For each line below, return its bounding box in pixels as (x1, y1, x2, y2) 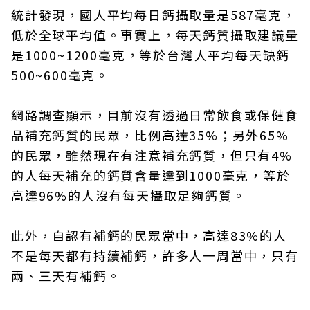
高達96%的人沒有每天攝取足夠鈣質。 (11, 186, 246, 204)
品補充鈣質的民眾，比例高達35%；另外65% (11, 126, 289, 144)
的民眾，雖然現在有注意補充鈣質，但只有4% (11, 146, 293, 164)
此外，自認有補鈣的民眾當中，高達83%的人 (11, 226, 287, 244)
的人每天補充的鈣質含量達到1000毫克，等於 (11, 166, 291, 184)
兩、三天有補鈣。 (11, 266, 121, 284)
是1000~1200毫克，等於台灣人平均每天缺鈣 (11, 46, 291, 64)
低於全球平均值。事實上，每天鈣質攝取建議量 (11, 26, 299, 44)
